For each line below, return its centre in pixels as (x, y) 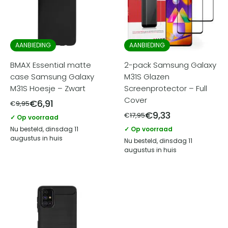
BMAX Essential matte (51, 65)
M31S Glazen (147, 77)
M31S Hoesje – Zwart (48, 88)
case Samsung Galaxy (52, 77)
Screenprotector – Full (166, 88)
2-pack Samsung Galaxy (170, 65)
